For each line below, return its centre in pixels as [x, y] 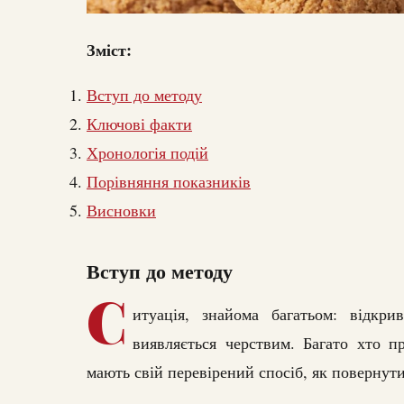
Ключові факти [139, 124]
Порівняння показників [169, 182]
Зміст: [109, 50]
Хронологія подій [147, 153]
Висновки [121, 211]
